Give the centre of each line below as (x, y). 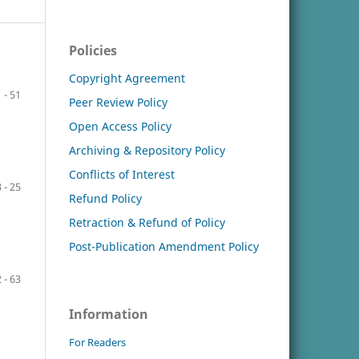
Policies (93, 50)
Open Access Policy (120, 126)
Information (109, 315)
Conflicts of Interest (122, 174)
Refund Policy (105, 198)
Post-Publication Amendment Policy (164, 246)
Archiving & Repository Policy (147, 150)
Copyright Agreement (127, 78)
